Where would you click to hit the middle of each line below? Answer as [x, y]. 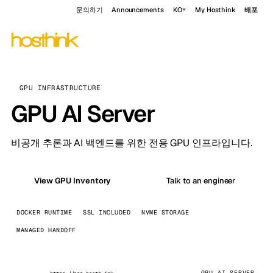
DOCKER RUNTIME [44, 212]
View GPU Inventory [72, 180]
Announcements [137, 10]
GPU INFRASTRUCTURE [60, 88]
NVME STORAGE [165, 212]
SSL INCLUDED [107, 212]
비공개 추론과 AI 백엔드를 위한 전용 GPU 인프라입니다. [132, 143]
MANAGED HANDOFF [46, 230]
